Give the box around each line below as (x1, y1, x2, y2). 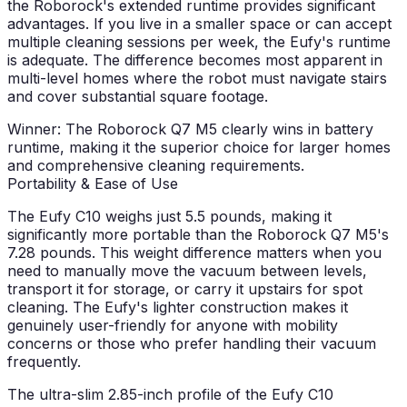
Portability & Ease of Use (7, 174, 178, 194)
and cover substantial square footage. (7, 87, 268, 106)
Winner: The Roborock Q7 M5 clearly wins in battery (7, 120, 373, 139)
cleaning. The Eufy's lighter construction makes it (7, 298, 348, 317)
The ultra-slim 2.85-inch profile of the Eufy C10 (7, 385, 333, 404)
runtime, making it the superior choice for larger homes (7, 138, 391, 157)
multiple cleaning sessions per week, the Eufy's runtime (7, 33, 391, 52)
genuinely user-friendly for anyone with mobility (7, 316, 338, 335)
